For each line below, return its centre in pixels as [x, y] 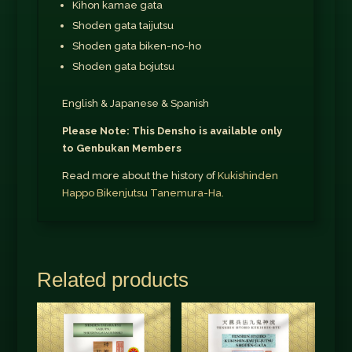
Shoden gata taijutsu [123, 26]
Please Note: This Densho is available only [172, 131]
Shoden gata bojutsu [123, 67]
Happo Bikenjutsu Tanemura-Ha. [143, 193]
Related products [112, 280]
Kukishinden [247, 176]
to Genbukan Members [121, 148]
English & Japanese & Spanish [135, 104]
